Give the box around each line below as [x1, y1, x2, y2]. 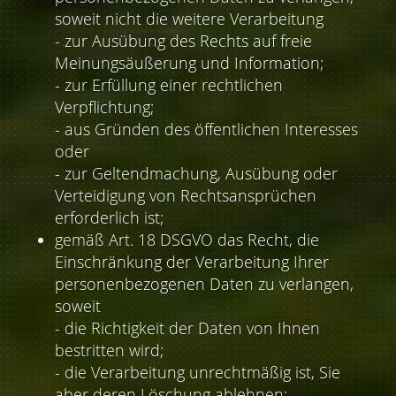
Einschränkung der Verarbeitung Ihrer [55, 251, 330, 273]
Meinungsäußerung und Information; [55, 52, 324, 74]
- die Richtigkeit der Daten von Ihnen [55, 317, 321, 339]
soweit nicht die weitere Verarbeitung [55, 8, 324, 30]
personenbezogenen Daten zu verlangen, [55, 273, 354, 295]
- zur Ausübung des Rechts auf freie [55, 30, 313, 52]
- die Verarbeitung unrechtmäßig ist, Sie [55, 362, 341, 384]
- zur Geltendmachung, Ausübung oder [55, 163, 339, 185]
